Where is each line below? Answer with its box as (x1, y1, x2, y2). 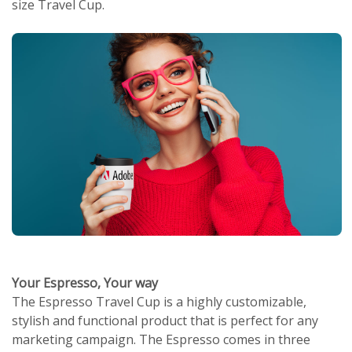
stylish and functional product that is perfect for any (12, 312, 318, 330)
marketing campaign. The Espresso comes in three (12, 331, 310, 349)
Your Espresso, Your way (12, 274, 158, 292)
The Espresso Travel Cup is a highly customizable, (12, 293, 306, 311)
